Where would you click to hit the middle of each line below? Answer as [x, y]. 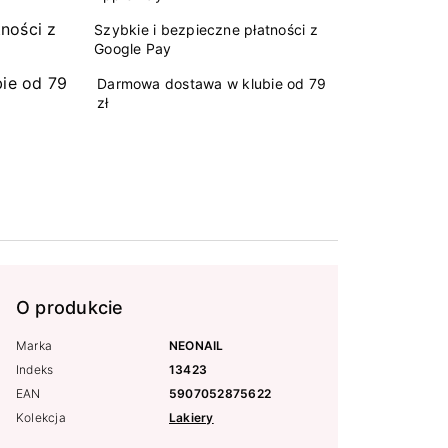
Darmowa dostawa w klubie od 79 [212, 83]
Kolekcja [41, 417]
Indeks [35, 369]
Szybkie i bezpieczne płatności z [206, 29]
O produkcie [70, 307]
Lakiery [191, 417]
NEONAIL [196, 345]
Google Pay [133, 48]
